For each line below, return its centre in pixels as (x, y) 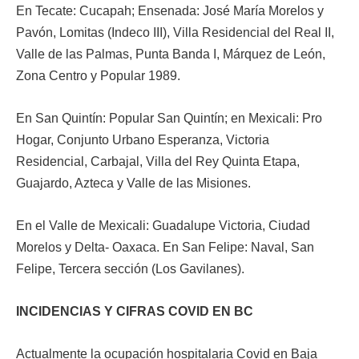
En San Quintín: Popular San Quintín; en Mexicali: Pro (169, 118)
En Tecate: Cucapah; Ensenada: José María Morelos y (170, 11)
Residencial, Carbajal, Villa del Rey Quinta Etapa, (158, 161)
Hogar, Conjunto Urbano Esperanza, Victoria (143, 140)
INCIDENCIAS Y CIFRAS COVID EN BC (151, 311)
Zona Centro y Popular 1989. (101, 76)
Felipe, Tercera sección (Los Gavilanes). (133, 269)
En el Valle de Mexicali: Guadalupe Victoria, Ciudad (163, 226)
